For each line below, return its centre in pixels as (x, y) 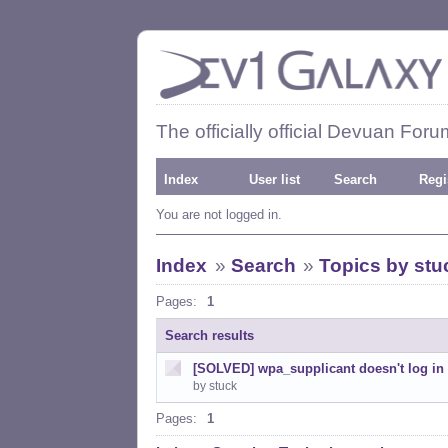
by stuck (215, 386)
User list (274, 179)
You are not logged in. (219, 214)
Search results (209, 335)
